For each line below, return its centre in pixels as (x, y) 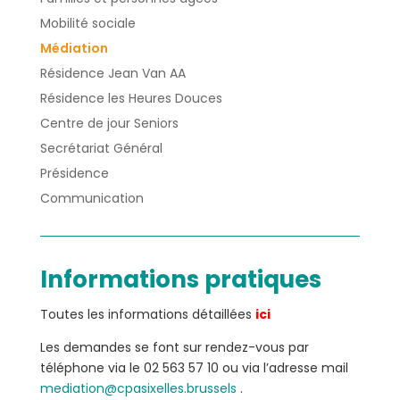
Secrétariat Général (101, 148)
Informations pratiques (180, 279)
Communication (92, 198)
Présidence (74, 173)
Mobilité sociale (87, 23)
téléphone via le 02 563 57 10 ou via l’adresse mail (194, 368)
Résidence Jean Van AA (112, 73)
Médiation (74, 48)
